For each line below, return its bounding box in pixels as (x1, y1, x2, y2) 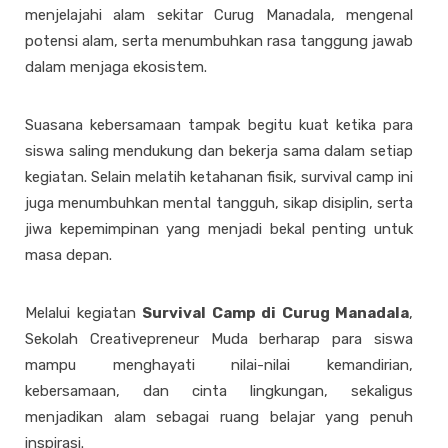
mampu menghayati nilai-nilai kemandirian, (25, 356, 413, 374)
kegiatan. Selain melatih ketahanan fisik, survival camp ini (25, 168, 413, 186)
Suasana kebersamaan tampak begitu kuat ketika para (25, 116, 413, 134)
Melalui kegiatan (25, 304, 142, 322)
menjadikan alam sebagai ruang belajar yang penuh (25, 408, 413, 426)
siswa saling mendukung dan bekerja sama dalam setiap (25, 142, 413, 160)
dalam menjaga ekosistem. (25, 58, 207, 76)
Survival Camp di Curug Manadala (142, 304, 409, 322)
